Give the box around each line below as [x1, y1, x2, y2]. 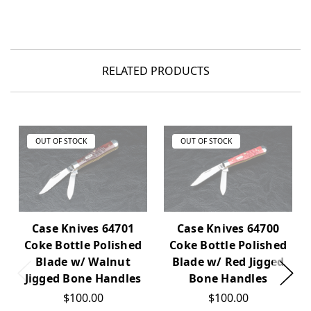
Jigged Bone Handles [24, 270, 142, 286]
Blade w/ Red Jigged [171, 253, 285, 269]
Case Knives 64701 [31, 220, 135, 236]
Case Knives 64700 [176, 220, 280, 236]
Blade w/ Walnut [35, 253, 131, 269]
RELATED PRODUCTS [101, 63, 210, 79]
